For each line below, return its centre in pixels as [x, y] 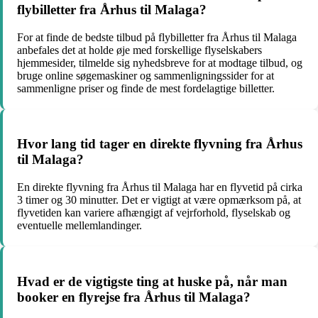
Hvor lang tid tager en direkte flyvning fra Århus [160, 144]
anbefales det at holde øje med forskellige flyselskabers [139, 50]
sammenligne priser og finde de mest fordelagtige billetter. [146, 88]
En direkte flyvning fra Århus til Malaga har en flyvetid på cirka [160, 187]
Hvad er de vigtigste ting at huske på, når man [152, 281]
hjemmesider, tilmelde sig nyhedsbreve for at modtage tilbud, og [160, 62]
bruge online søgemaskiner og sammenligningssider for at [146, 75]
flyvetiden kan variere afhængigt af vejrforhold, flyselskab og [154, 213]
